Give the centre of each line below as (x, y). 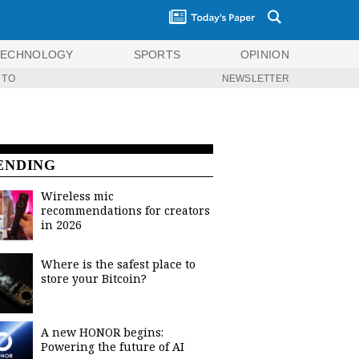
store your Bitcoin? (94, 278)
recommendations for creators (125, 210)
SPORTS (157, 54)
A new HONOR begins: (102, 332)
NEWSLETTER (255, 78)
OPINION (264, 54)
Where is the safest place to (118, 264)
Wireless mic (77, 196)
